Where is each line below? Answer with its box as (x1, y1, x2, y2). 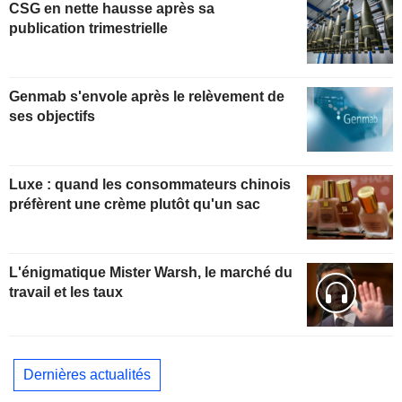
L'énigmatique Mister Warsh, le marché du (9, 264, 293, 280)
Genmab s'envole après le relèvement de (9, 88, 284, 104)
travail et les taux (9, 284, 123, 300)
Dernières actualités (23, 366, 151, 382)
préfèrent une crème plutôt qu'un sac (9, 196, 260, 212)
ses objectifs (9, 108, 95, 124)
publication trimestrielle (9, 21, 168, 37)
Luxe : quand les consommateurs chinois (9, 176, 291, 192)
